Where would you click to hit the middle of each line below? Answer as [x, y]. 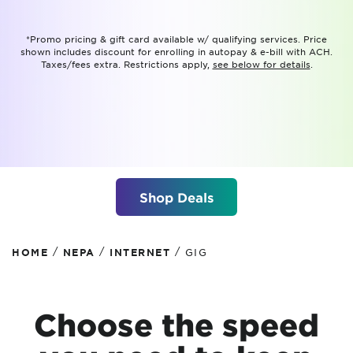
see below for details [261, 64]
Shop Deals [176, 197]
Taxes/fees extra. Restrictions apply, [126, 64]
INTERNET [140, 252]
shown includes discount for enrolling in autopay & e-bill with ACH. [176, 51]
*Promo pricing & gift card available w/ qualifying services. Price [176, 39]
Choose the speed [176, 325]
